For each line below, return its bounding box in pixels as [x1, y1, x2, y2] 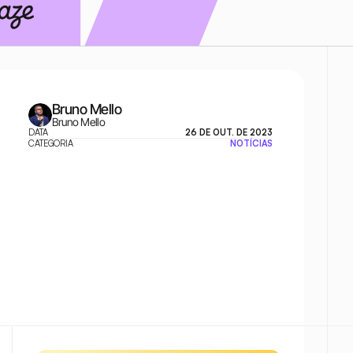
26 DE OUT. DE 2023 [185, 127, 273, 138]
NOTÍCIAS [230, 138, 273, 149]
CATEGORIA [28, 138, 73, 149]
